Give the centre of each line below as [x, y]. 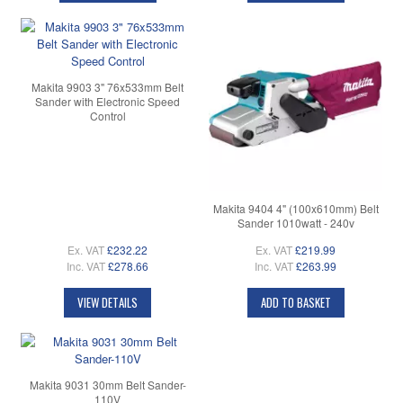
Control [107, 115]
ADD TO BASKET [296, 302]
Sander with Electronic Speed [107, 101]
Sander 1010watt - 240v [296, 222]
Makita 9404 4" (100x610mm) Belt [296, 208]
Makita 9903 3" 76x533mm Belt [107, 86]
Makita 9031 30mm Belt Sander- [107, 384]
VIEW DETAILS [107, 302]
